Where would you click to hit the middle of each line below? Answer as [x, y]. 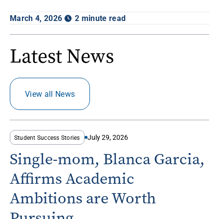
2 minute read [100, 18]
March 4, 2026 [36, 18]
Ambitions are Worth [83, 198]
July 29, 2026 [108, 137]
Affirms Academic [72, 178]
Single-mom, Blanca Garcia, [107, 159]
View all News [50, 93]
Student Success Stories [47, 137]
